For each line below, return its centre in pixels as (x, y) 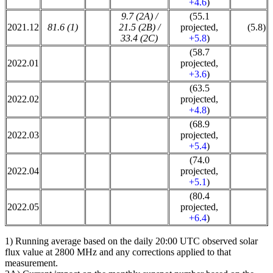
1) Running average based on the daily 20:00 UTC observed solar (131, 241)
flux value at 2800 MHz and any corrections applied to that (118, 252)
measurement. (31, 263)
